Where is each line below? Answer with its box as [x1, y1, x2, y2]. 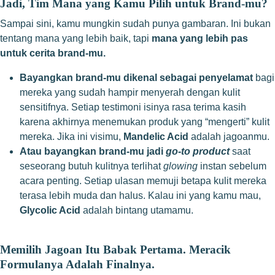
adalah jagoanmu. [188, 131, 269, 142]
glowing [163, 161, 198, 172]
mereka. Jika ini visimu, [20, 131, 123, 142]
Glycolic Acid [20, 205, 80, 216]
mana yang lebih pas [152, 33, 248, 44]
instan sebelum [198, 161, 266, 172]
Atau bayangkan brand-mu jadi [20, 146, 166, 157]
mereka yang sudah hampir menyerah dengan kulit [20, 87, 240, 98]
